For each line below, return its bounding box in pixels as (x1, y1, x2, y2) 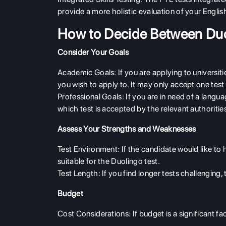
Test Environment (58, 144, 118, 154)
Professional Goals (58, 92, 122, 102)
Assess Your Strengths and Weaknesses (58, 124, 196, 134)
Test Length (58, 168, 98, 179)
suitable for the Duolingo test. (58, 156, 160, 166)
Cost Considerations (58, 209, 129, 219)
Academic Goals (58, 68, 115, 78)
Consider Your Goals (58, 47, 129, 58)
